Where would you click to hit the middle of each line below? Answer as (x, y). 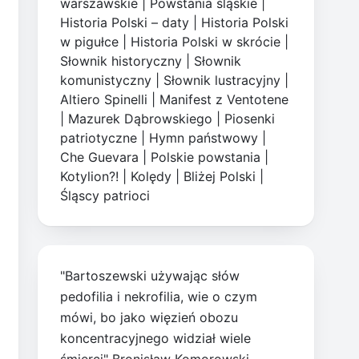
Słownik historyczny (121, 61)
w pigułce (90, 42)
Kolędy (151, 177)
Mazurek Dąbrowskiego (141, 119)
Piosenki (250, 119)
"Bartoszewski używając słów (150, 276)
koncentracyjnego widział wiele (156, 339)
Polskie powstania (206, 157)
